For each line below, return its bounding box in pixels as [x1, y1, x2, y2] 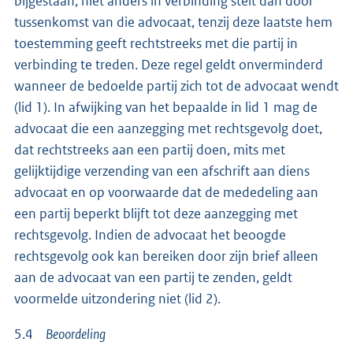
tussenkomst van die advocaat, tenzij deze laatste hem [14, 13, 333, 31]
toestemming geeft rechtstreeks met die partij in [14, 34, 298, 52]
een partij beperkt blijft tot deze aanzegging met [14, 204, 298, 222]
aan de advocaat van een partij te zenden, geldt [14, 268, 292, 286]
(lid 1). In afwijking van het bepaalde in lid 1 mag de [14, 98, 318, 116]
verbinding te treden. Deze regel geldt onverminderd [14, 55, 323, 73]
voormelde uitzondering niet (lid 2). [14, 289, 221, 307]
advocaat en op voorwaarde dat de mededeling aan [14, 183, 318, 201]
